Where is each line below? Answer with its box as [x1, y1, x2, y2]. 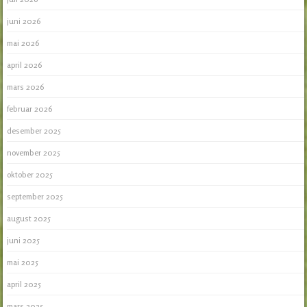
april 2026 [7, 59, 42, 70]
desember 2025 [7, 125, 62, 136]
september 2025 [7, 191, 64, 201]
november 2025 [7, 147, 61, 158]
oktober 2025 [7, 169, 53, 180]
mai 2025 [7, 256, 39, 267]
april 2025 [7, 278, 42, 289]
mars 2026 [7, 81, 45, 92]
